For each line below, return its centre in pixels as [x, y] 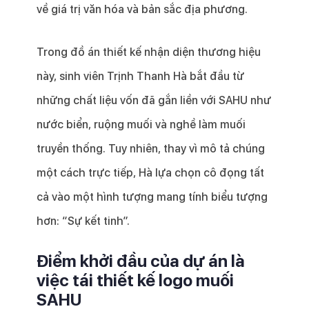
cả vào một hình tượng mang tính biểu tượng [152, 197]
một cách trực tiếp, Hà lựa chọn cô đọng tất [150, 173]
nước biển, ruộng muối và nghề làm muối [141, 125]
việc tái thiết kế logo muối [135, 281]
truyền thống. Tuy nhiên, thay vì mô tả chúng [150, 149]
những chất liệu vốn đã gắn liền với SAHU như [153, 101]
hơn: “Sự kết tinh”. [83, 221]
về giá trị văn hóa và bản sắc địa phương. [142, 10]
